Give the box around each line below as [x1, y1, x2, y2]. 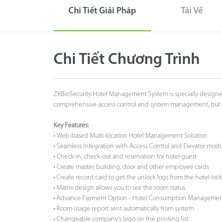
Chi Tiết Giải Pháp [68, 6, 136, 16]
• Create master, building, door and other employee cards [53, 164, 209, 171]
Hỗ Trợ [10, 39, 27, 47]
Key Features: [53, 122, 89, 129]
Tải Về [180, 6, 203, 16]
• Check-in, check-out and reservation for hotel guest [53, 153, 197, 161]
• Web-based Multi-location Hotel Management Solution [53, 132, 207, 140]
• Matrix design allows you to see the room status [53, 184, 185, 192]
